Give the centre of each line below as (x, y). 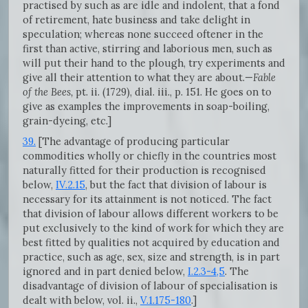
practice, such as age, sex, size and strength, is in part (151, 256)
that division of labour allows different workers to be (151, 213)
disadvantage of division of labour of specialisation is (150, 285)
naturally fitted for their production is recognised (144, 170)
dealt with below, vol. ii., (81, 300)
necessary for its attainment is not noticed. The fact (147, 199)
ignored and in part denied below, (105, 271)
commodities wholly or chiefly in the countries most (150, 155)
